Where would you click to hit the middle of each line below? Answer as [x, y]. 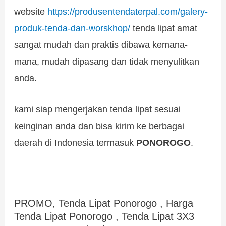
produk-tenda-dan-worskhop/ [72, 28]
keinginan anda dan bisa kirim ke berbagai [99, 126]
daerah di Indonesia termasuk [75, 142]
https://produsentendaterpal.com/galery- [128, 11]
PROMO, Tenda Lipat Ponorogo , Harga [104, 204]
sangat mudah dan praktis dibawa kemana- [101, 44]
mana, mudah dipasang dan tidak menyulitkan [107, 61]
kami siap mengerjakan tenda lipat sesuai [98, 109]
